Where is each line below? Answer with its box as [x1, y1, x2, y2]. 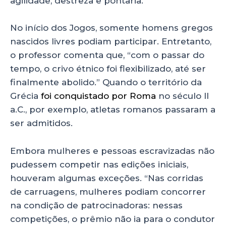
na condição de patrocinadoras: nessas [10, 200, 183, 210]
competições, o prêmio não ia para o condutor [10, 213, 215, 224]
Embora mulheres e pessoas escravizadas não [10, 145, 214, 156]
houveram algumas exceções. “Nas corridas [10, 173, 203, 183]
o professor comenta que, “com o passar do [10, 50, 204, 61]
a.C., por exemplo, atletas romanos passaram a [10, 104, 215, 115]
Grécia [10, 91, 41, 101]
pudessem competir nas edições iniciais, [10, 159, 188, 169]
